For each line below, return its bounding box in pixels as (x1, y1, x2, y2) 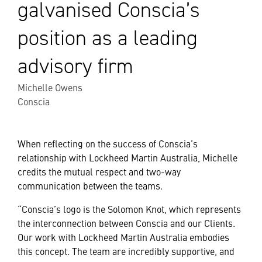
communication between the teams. (18, 179, 163, 192)
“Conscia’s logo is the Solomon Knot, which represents (18, 202, 241, 215)
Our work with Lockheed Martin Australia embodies (18, 230, 229, 243)
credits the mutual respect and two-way (18, 165, 181, 178)
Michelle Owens (18, 81, 82, 94)
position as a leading (18, 25, 198, 51)
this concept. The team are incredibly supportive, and (18, 244, 235, 257)
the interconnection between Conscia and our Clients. (18, 216, 235, 229)
